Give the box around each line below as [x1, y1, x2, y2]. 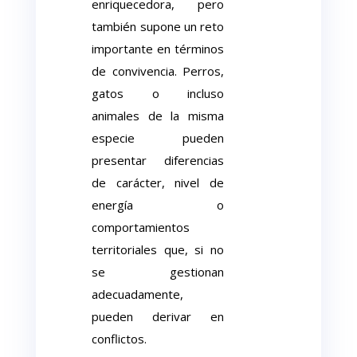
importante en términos [92, 41, 224, 57]
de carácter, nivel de [92, 175, 224, 190]
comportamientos [92, 219, 190, 235]
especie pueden [92, 130, 224, 146]
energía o [92, 197, 224, 213]
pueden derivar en [92, 308, 224, 324]
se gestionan [92, 264, 224, 280]
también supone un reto [92, 18, 224, 34]
